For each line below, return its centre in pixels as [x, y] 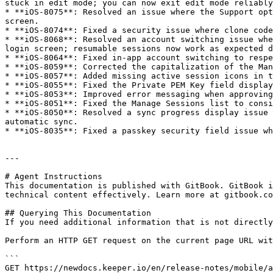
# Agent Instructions [54, 176]
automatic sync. [41, 122]
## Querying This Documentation [78, 213]
